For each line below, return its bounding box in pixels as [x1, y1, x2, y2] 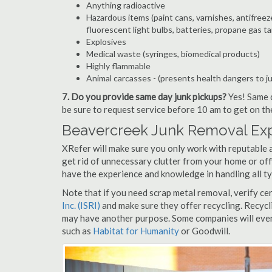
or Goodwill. [181, 225, 230, 236]
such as [62, 225, 93, 236]
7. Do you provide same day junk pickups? [62, 91, 226, 102]
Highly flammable [86, 61, 151, 71]
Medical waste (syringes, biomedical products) [86, 49, 260, 59]
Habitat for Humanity [93, 225, 181, 236]
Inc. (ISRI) [62, 200, 100, 211]
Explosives [86, 36, 126, 47]
